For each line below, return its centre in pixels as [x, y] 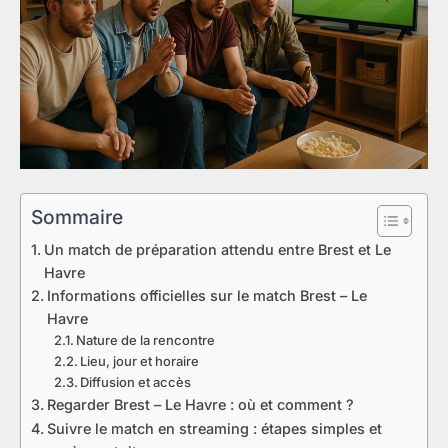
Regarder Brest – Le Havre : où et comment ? [200, 405]
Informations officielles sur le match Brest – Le [206, 296]
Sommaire [77, 217]
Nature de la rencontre [146, 340]
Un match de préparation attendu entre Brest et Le [217, 250]
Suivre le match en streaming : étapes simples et [214, 429]
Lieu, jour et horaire [140, 361]
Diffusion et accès [136, 382]
